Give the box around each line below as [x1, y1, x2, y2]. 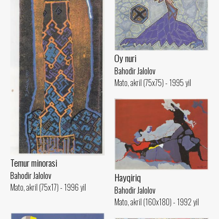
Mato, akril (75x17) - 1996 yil [10, 181, 86, 193]
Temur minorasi [10, 155, 57, 170]
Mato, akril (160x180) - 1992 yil [114, 196, 199, 208]
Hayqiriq [114, 170, 141, 185]
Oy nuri [114, 50, 136, 65]
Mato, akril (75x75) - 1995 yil [114, 76, 191, 88]
